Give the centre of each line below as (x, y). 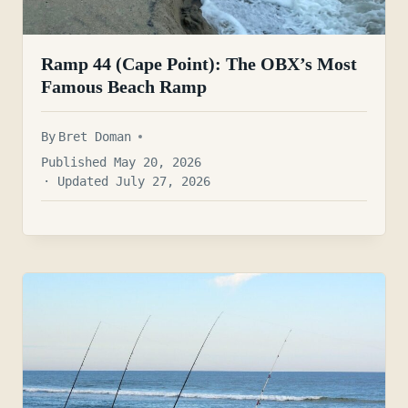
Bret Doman (95, 136)
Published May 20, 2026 (121, 162)
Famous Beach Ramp (124, 87)
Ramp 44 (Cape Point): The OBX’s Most (199, 64)
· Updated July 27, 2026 (127, 181)
